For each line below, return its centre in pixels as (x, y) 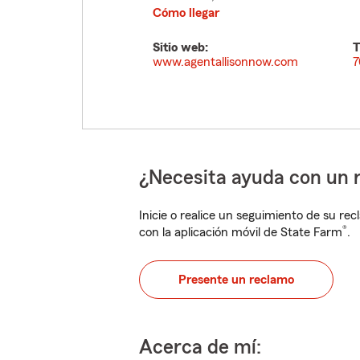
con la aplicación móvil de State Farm (241, 232)
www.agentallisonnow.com (225, 62)
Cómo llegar (186, 13)
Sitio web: (180, 47)
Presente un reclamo (236, 280)
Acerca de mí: (200, 348)
